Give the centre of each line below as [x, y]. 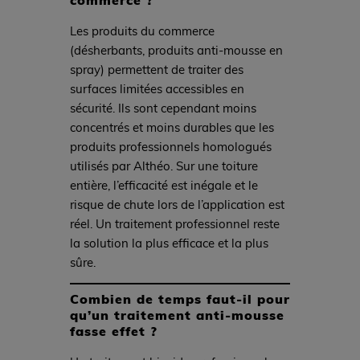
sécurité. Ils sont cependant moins [163, 107]
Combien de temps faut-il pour [180, 298]
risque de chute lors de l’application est [177, 204]
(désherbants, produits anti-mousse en [176, 49]
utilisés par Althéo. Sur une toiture [164, 165]
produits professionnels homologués [170, 146]
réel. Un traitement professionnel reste [174, 223]
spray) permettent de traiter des [156, 69]
